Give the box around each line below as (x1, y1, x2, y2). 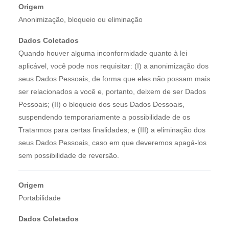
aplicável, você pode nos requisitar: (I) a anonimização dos (18, 61, 209, 70)
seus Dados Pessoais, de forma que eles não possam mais (18, 74, 210, 83)
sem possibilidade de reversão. (18, 151, 119, 159)
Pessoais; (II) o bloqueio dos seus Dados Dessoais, (18, 100, 185, 108)
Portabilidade (18, 193, 61, 202)
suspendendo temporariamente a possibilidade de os (18, 112, 190, 121)
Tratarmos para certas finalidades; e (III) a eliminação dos (18, 125, 205, 134)
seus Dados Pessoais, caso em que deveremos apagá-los (18, 138, 207, 147)
